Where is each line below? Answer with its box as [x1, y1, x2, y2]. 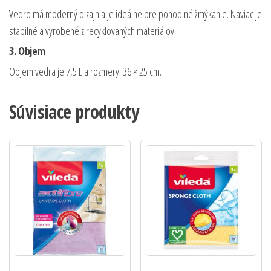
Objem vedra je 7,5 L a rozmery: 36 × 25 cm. [9, 64, 162, 79]
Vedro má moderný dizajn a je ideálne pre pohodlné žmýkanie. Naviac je [9, 7, 262, 22]
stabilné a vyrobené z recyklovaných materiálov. [9, 24, 176, 39]
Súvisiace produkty [9, 99, 139, 125]
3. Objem [9, 44, 46, 59]
